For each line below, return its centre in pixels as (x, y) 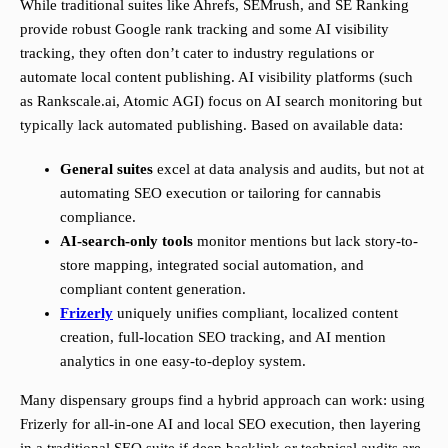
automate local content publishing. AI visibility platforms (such (216, 77)
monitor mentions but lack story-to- (305, 241)
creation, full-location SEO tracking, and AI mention (223, 337)
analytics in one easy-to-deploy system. (183, 361)
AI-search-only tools (126, 241)
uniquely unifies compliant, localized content (255, 313)
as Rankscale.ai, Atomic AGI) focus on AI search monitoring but (221, 101)
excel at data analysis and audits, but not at (288, 169)
